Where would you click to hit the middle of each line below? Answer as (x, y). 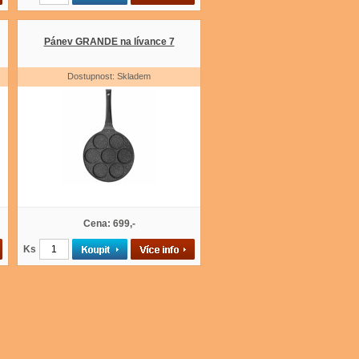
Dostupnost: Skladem (109, 76)
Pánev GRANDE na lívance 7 (109, 42)
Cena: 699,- (109, 224)
